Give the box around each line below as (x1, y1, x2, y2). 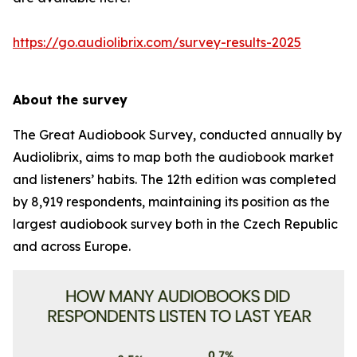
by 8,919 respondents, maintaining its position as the (13, 194, 330, 210)
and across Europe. (13, 238, 131, 254)
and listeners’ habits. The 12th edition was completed (13, 171, 336, 187)
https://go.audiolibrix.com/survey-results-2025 (13, 34, 301, 50)
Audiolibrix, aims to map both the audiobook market (13, 149, 334, 165)
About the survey (13, 92, 127, 108)
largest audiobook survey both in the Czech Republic (13, 216, 338, 232)
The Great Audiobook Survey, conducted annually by (13, 127, 342, 143)
